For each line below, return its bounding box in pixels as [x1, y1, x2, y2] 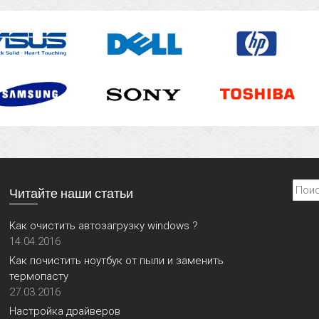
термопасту [9, 270, 69, 283]
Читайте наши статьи [9, 185, 134, 202]
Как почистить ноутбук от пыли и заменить [9, 254, 224, 268]
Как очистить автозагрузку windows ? [9, 219, 199, 233]
